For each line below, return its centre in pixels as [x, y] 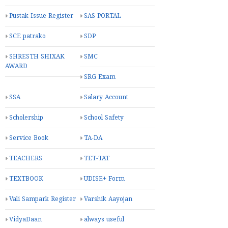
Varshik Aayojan [108, 199]
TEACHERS [26, 159]
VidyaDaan [25, 220]
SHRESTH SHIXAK [37, 57]
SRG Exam [100, 77]
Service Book [29, 138]
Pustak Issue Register [41, 16]
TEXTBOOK [26, 179]
